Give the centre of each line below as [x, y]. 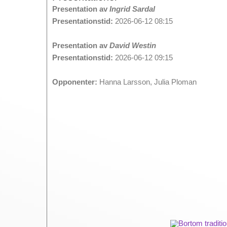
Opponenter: [75, 82]
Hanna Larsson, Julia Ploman [147, 82]
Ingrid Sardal [132, 9]
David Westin [133, 45]
